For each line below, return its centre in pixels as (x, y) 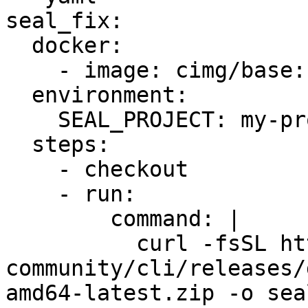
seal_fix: (64, 21)
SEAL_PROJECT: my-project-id (32, 120)
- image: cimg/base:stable (32, 70)
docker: (19, 45)
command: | (58, 219)
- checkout (32, 169)
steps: (19, 144)
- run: (32, 194)
